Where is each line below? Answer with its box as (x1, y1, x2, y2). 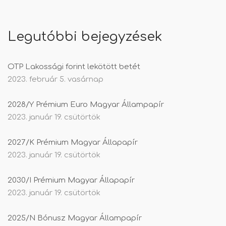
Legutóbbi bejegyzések (8, 29, 162, 44)
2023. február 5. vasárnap (8, 75, 103, 84)
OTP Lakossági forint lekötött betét (8, 63, 140, 72)
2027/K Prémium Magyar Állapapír (8, 138, 138, 147)
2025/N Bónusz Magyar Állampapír (8, 214, 142, 223)
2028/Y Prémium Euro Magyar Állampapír (8, 100, 164, 109)
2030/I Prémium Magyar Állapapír (8, 176, 135, 185)
